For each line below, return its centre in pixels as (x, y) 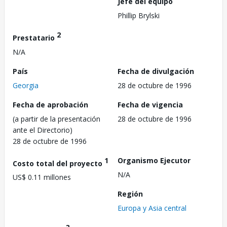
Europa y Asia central (152, 208)
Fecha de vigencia (150, 104)
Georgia (26, 85)
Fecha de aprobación (50, 104)
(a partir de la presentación (56, 119)
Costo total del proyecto (59, 163)
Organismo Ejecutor (154, 160)
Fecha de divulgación (156, 71)
